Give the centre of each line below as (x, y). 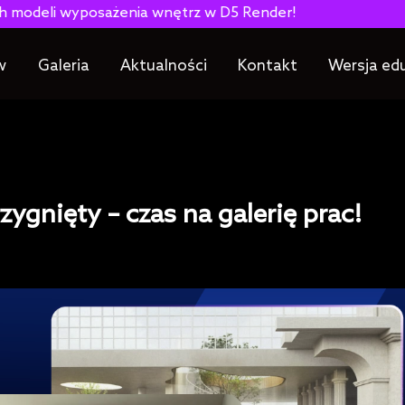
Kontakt (268, 66)
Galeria (63, 66)
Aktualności (163, 66)
